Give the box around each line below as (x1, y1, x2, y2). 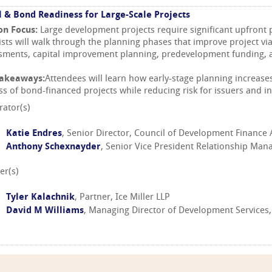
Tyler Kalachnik (6, 193, 75, 203)
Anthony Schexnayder (6, 142, 101, 152)
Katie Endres (6, 129, 62, 138)
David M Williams (6, 206, 84, 216)
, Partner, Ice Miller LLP (75, 193, 170, 203)
